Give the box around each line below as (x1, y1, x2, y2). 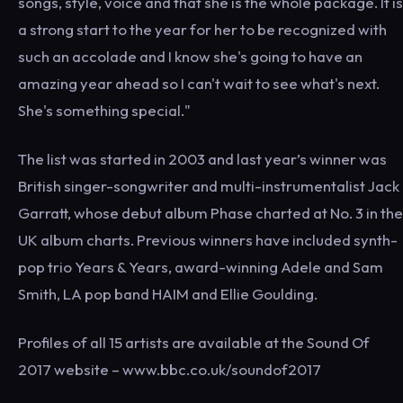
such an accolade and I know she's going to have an (18, 47, 363, 66)
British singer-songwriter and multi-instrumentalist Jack (18, 176, 399, 195)
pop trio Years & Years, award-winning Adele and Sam (18, 257, 383, 276)
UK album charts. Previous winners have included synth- (18, 230, 398, 249)
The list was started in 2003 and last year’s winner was (18, 149, 387, 168)
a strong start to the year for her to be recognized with (18, 20, 387, 39)
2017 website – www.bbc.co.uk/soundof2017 (18, 360, 321, 379)
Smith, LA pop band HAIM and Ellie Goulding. (18, 284, 318, 303)
